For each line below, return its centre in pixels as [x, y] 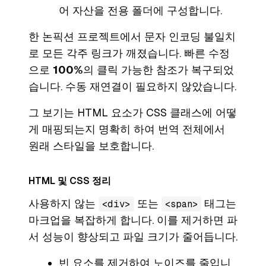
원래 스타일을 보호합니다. [91, 146]
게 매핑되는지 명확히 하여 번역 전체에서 [127, 129]
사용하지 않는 [64, 204]
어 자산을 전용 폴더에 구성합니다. [140, 11]
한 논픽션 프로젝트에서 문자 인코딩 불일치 [132, 37]
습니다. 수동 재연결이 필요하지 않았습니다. [132, 87]
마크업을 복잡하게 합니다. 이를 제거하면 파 [133, 220]
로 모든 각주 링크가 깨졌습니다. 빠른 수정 [129, 53]
